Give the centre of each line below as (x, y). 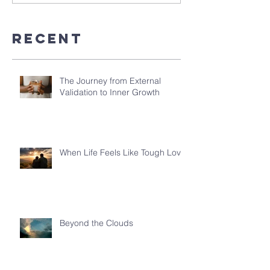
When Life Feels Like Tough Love (123, 152)
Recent (48, 39)
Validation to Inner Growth (110, 92)
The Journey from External (110, 81)
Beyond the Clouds (96, 223)
